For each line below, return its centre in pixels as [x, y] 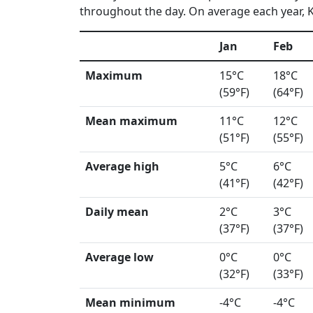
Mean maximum [131, 121]
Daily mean [117, 212]
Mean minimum [130, 303]
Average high [122, 166]
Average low [119, 257]
